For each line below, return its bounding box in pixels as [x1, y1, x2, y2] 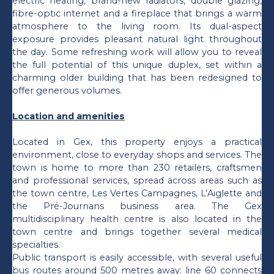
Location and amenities [12, 110, 125, 122]
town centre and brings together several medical [12, 226, 262, 237]
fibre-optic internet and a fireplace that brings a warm [12, 7, 262, 19]
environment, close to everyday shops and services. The [12, 149, 262, 160]
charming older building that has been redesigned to [12, 72, 262, 83]
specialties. [12, 239, 60, 250]
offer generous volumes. [12, 84, 122, 96]
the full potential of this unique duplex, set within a [12, 59, 262, 70]
